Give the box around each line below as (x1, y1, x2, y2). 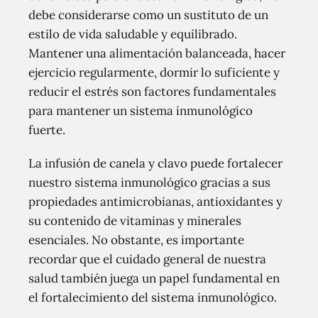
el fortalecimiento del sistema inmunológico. (28, 290, 277, 305)
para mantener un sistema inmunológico (28, 103, 253, 119)
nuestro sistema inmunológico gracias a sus (28, 175, 270, 190)
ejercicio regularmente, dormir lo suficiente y (28, 65, 280, 80)
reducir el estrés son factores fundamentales (28, 84, 276, 99)
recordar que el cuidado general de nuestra (28, 251, 266, 267)
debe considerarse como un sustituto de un (28, 7, 268, 23)
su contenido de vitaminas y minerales (28, 213, 241, 229)
